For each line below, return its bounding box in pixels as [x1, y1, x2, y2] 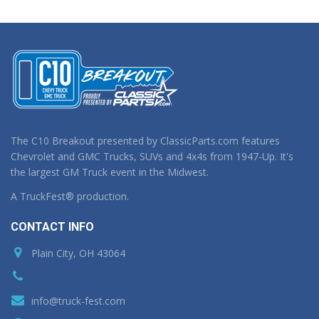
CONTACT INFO [11, 219, 94, 234]
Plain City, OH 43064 [28, 246, 125, 260]
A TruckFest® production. [11, 189, 129, 203]
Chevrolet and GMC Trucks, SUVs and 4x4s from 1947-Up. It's [11, 150, 293, 163]
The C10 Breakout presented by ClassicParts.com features [11, 134, 280, 147]
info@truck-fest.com [28, 293, 125, 308]
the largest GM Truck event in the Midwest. [11, 165, 209, 179]
